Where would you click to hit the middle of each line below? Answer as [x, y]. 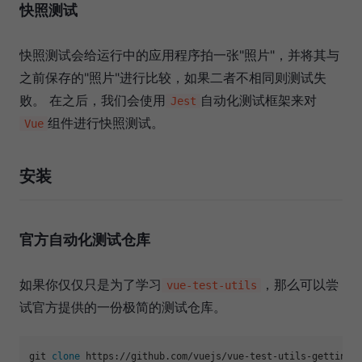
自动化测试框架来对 [259, 100]
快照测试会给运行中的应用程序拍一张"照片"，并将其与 [179, 55]
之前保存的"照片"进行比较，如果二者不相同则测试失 [173, 77]
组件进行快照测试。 [106, 122]
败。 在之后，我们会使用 [93, 100]
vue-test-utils [211, 285]
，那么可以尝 [300, 284]
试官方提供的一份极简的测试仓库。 [123, 307]
